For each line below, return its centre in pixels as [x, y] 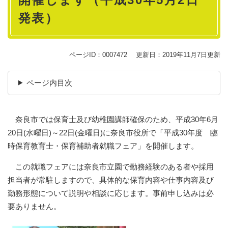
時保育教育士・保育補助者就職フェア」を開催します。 [103, 146]
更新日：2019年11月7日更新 [178, 54]
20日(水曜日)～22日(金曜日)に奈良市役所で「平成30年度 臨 [113, 132]
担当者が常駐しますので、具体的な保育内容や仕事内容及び [111, 180]
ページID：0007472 [98, 54]
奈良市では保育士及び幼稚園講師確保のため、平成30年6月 [113, 119]
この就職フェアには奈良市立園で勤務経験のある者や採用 [111, 166]
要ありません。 [34, 206]
